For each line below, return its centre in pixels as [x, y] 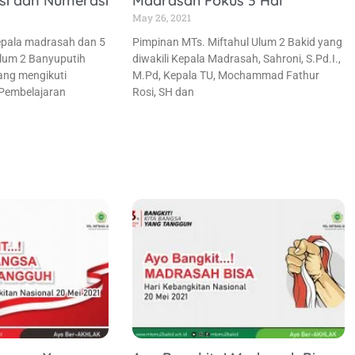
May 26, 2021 [162, 17]
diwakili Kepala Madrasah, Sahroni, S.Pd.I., [237, 58]
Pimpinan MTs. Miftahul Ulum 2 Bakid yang [238, 42]
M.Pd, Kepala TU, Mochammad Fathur [226, 75]
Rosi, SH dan [164, 92]
